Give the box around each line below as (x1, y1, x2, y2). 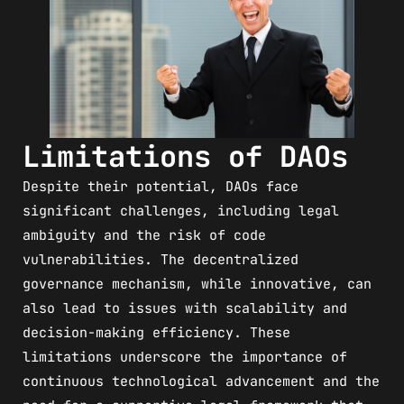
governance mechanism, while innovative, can (23, 274, 372, 293)
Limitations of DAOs (23, 136, 348, 176)
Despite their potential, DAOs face (23, 177, 298, 196)
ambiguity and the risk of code (23, 225, 266, 244)
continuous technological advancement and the (23, 372, 380, 390)
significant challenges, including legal (23, 201, 339, 220)
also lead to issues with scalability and (23, 298, 347, 317)
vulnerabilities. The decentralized (23, 250, 298, 269)
